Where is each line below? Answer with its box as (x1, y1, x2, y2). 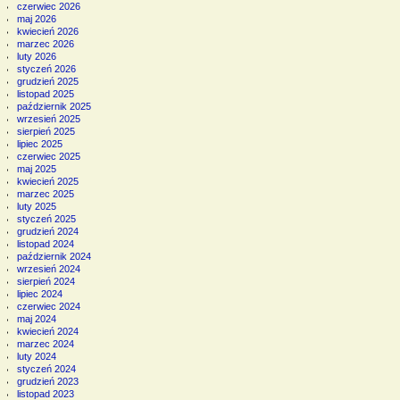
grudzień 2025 (16, 75, 79, 87)
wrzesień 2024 (16, 262, 80, 274)
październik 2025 (16, 100, 91, 112)
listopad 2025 (16, 87, 74, 99)
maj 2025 (16, 162, 56, 174)
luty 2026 (16, 50, 56, 62)
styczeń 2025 (16, 212, 76, 224)
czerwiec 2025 (16, 150, 80, 162)
